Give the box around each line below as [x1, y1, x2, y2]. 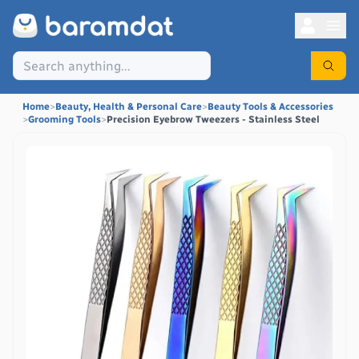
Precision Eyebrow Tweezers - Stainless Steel [107, 114, 320, 125]
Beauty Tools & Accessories [208, 101, 333, 112]
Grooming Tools [28, 114, 101, 125]
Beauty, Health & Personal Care [55, 101, 202, 112]
